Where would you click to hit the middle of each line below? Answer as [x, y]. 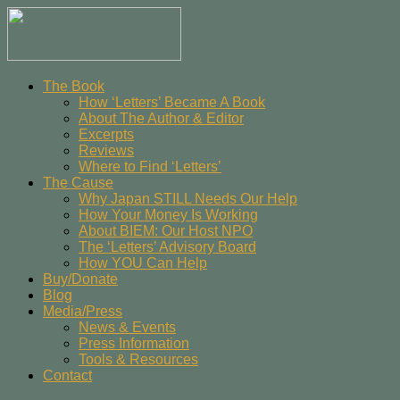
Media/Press [83, 311]
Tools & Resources [138, 359]
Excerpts [106, 134]
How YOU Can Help [143, 263]
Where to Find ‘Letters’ [150, 167]
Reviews [106, 150]
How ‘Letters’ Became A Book [172, 102]
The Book [74, 86]
